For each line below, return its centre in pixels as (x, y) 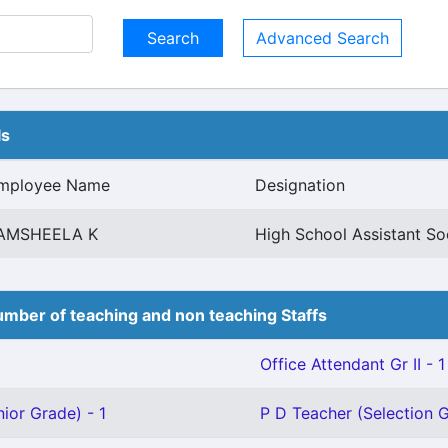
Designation (300, 185)
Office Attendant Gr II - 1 (352, 364)
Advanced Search (322, 38)
